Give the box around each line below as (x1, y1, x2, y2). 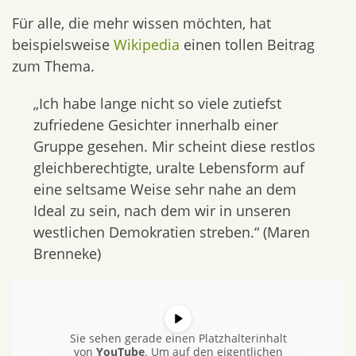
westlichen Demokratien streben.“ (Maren (33, 222, 310, 242)
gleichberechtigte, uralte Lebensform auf (33, 158, 304, 177)
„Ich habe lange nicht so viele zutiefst (33, 94, 281, 113)
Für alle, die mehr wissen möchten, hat (12, 14, 271, 33)
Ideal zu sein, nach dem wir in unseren (33, 201, 291, 220)
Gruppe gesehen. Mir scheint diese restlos (33, 137, 315, 156)
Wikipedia (114, 35, 180, 54)
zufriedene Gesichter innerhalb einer (33, 115, 278, 134)
